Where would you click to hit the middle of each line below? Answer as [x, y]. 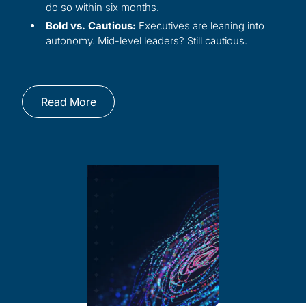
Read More [68, 102]
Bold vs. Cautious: [91, 26]
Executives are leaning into [200, 26]
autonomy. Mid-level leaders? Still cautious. [147, 41]
